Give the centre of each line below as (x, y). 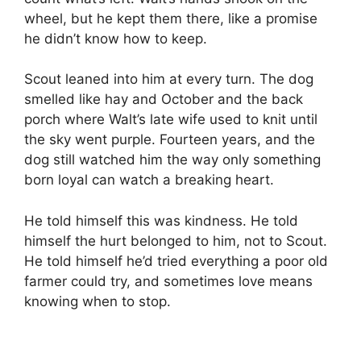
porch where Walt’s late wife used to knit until (171, 120)
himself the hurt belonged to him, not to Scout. (176, 241)
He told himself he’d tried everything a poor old (176, 261)
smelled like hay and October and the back (164, 100)
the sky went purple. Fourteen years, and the (170, 140)
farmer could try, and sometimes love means (168, 281)
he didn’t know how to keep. (116, 38)
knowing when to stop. (98, 301)
